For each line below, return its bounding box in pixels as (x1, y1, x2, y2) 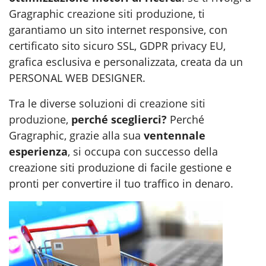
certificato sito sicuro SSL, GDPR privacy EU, (9, 38, 226, 53)
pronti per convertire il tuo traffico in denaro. (9, 176, 233, 191)
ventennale (144, 128, 205, 142)
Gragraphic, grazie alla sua (9, 128, 144, 142)
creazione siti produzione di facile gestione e (9, 160, 232, 175)
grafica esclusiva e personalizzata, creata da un (9, 54, 243, 69)
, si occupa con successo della (68, 144, 218, 159)
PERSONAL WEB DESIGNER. (9, 70, 145, 85)
